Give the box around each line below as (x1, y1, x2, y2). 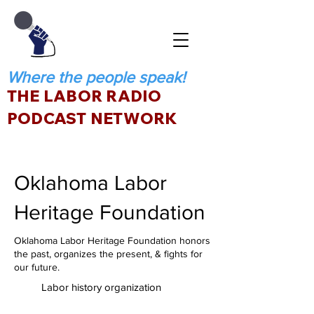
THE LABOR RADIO (7, 86, 162, 106)
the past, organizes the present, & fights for (14, 248, 203, 259)
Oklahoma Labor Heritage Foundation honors (14, 235, 210, 246)
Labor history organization (41, 281, 161, 293)
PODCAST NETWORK (7, 108, 178, 128)
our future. (14, 261, 60, 273)
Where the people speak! (7, 69, 189, 86)
